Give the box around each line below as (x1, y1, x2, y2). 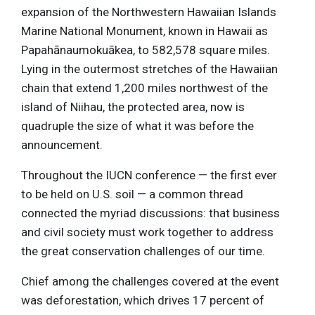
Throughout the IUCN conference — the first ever (21, 167, 277, 182)
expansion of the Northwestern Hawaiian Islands (21, 4, 276, 19)
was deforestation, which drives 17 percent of (21, 292, 264, 307)
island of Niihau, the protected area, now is (21, 99, 245, 114)
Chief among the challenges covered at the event (21, 274, 279, 288)
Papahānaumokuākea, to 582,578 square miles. (21, 42, 270, 57)
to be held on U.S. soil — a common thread (21, 186, 243, 201)
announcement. (21, 137, 103, 152)
